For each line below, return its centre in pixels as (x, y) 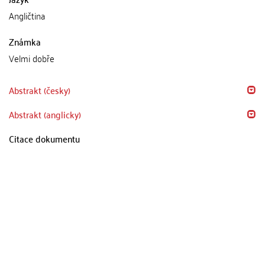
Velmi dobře (32, 58)
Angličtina (27, 15)
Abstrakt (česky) (40, 90)
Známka (25, 41)
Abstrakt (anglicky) (45, 114)
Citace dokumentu (44, 138)
